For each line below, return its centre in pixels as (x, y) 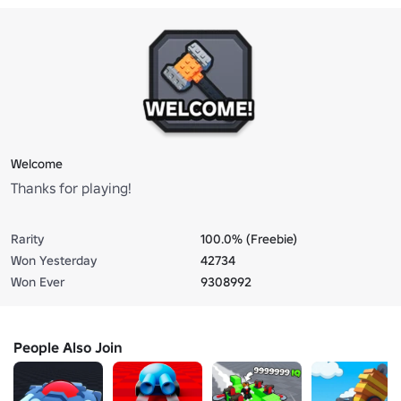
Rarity (27, 239)
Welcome (37, 163)
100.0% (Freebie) (249, 239)
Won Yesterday (54, 260)
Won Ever (38, 282)
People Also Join (68, 347)
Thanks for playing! (71, 188)
